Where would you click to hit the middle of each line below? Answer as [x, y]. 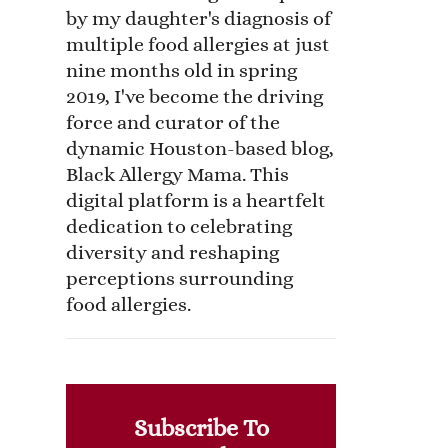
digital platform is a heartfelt [196, 200]
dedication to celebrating [179, 226]
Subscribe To [201, 427]
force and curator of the [173, 122]
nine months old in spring [181, 70]
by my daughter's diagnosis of [198, 18]
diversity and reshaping [172, 252]
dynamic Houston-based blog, [200, 148]
